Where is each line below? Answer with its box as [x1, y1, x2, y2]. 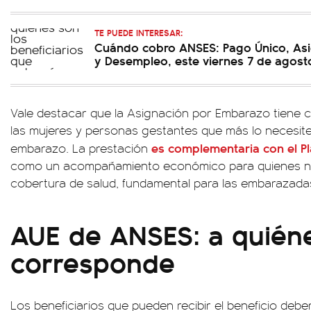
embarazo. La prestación [10, 140, 151, 156]
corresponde [10, 242, 175, 281]
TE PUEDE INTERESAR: [94, 26, 183, 39]
